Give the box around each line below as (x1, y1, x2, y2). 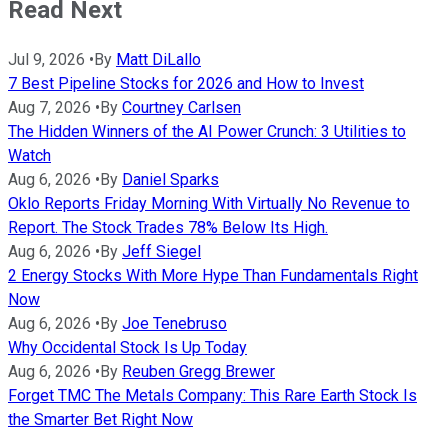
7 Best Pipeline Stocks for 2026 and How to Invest (8, 73, 364, 93)
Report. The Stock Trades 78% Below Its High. (8, 217, 328, 237)
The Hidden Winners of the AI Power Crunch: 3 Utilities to (8, 121, 406, 141)
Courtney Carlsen (122, 97, 241, 117)
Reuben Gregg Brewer (122, 361, 275, 381)
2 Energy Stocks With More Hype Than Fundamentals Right (8, 265, 418, 285)
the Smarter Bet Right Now (8, 409, 193, 429)
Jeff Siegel (122, 241, 201, 261)
